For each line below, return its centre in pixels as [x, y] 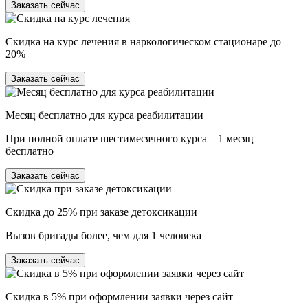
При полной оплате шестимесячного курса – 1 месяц [130, 138]
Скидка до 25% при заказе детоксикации [101, 212]
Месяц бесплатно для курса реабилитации [104, 115]
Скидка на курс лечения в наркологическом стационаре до [143, 41]
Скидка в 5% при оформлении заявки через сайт [119, 296]
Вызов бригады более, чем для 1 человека [103, 235]
